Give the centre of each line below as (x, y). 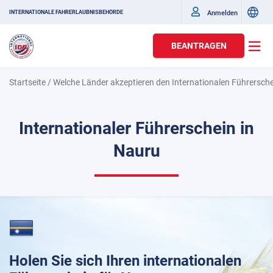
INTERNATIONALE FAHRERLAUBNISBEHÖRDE (66, 12)
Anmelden (222, 13)
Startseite (27, 82)
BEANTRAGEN (199, 46)
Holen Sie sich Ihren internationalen (125, 261)
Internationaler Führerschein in (136, 128)
